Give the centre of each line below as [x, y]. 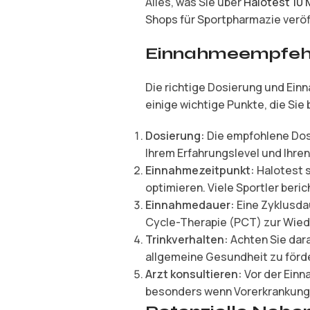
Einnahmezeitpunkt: [200, 170]
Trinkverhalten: [187, 239]
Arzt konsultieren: [194, 274]
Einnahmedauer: [190, 205]
